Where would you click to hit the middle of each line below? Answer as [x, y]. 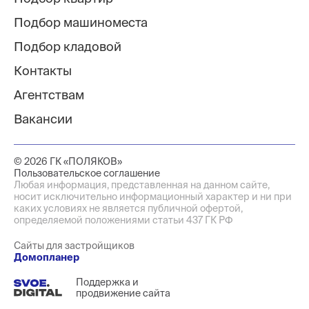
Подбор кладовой [68, 47]
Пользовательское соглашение [87, 173]
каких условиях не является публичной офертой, [128, 209]
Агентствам [49, 95]
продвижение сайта [123, 293]
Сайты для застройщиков [74, 246]
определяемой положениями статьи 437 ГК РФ [123, 220]
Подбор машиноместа [81, 23]
